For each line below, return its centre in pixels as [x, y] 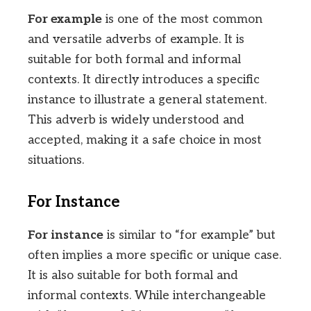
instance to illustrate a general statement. [147, 99]
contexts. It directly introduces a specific [144, 79]
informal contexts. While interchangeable [147, 296]
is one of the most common [182, 19]
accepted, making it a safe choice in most [145, 140]
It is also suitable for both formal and [133, 276]
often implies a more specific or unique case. [154, 255]
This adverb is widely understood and [136, 119]
